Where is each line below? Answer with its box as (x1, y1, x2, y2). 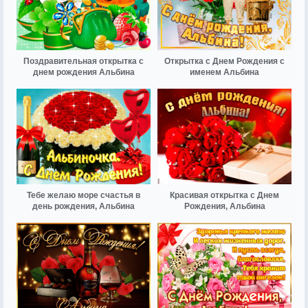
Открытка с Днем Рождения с (164, 56, 285, 66)
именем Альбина (190, 67, 259, 77)
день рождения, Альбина (32, 201, 135, 212)
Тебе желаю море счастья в (27, 190, 140, 201)
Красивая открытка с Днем (170, 190, 279, 201)
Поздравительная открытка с (23, 56, 144, 66)
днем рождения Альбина (32, 67, 135, 77)
